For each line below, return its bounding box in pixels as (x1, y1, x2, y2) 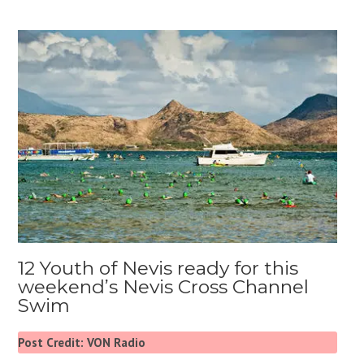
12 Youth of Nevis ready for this (18, 256, 299, 279)
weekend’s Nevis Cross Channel (18, 275, 310, 298)
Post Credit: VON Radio (18, 334, 146, 350)
